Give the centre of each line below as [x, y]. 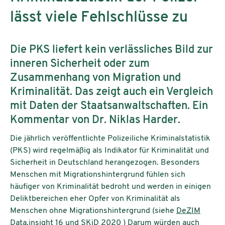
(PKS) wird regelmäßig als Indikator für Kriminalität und [109, 150]
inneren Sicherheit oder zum [80, 64]
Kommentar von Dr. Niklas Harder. [95, 120]
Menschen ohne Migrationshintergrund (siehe [93, 211]
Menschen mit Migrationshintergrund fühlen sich [98, 175]
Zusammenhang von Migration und [95, 78]
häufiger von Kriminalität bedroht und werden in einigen [110, 187]
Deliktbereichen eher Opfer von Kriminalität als [95, 199]
